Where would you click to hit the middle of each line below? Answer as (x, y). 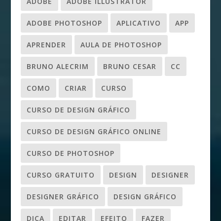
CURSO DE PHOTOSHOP (71, 153)
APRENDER (47, 45)
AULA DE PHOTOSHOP (121, 45)
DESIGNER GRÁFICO (63, 197)
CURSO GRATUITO (61, 175)
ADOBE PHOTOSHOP (65, 23)
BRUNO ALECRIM (58, 67)
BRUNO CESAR (130, 67)
